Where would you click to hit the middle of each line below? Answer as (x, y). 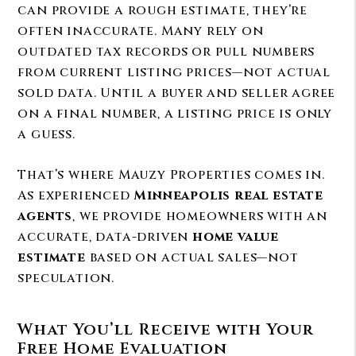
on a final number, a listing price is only (175, 114)
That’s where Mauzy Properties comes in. (171, 175)
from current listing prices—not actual (174, 72)
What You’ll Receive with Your (166, 329)
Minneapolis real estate (228, 195)
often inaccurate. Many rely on (141, 31)
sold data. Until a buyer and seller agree (177, 93)
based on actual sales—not (192, 257)
